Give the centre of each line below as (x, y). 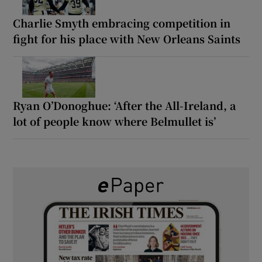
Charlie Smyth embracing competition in (122, 23)
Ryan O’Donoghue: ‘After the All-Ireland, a (125, 105)
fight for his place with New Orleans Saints (127, 38)
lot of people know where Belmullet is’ (115, 121)
